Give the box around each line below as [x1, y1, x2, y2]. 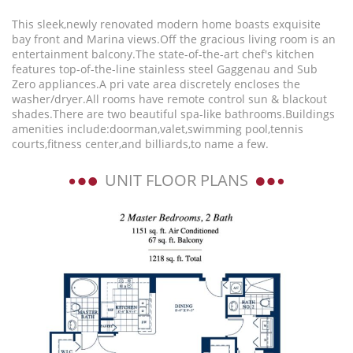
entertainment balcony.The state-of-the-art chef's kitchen [12, 46, 314, 61]
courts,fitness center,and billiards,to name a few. [12, 136, 269, 151]
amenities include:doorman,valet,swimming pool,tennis [12, 121, 303, 136]
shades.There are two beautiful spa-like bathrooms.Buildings [12, 106, 335, 121]
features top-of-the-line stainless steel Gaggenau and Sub [12, 61, 318, 76]
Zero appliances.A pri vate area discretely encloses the [12, 76, 300, 91]
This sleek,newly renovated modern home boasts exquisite [12, 17, 321, 32]
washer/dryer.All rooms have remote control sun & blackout [12, 91, 327, 106]
